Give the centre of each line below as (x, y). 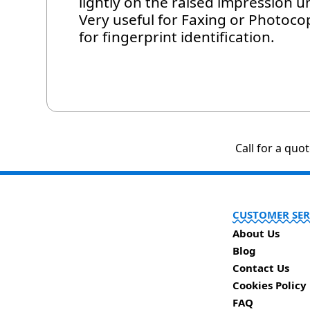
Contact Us (261, 268)
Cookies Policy (270, 285)
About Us (256, 234)
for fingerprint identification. (177, 37)
